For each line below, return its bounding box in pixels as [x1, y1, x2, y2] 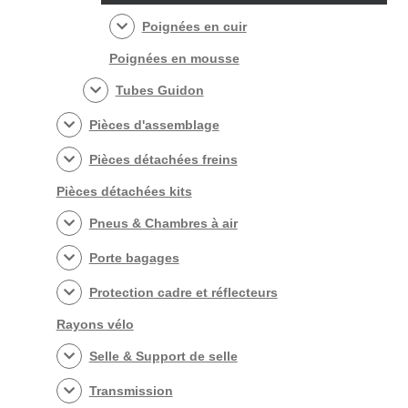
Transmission [88, 382, 173, 398]
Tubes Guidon [115, 82, 204, 97]
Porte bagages [88, 250, 179, 265]
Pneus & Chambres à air [88, 215, 238, 230]
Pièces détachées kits [56, 183, 192, 199]
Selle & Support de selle [88, 348, 238, 363]
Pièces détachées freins [88, 151, 238, 167]
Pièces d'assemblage [88, 117, 219, 132]
